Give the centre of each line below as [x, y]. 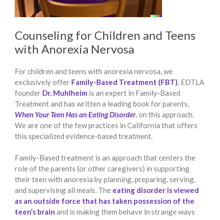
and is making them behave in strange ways [125, 212]
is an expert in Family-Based [134, 93]
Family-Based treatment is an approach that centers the [105, 158]
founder [28, 93]
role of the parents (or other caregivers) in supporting [102, 169]
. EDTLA [191, 82]
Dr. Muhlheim [65, 93]
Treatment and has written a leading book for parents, [102, 103]
